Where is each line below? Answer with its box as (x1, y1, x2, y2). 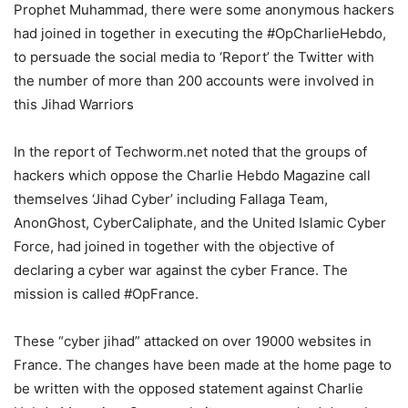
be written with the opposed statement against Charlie (14, 380, 363, 398)
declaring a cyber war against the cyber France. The (14, 261, 348, 280)
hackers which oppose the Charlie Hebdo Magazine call (14, 167, 371, 185)
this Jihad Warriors (14, 96, 134, 114)
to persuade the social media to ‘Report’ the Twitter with (14, 48, 374, 66)
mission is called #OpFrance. (14, 285, 199, 303)
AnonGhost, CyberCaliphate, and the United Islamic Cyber (14, 214, 386, 232)
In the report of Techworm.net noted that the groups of (14, 143, 367, 161)
